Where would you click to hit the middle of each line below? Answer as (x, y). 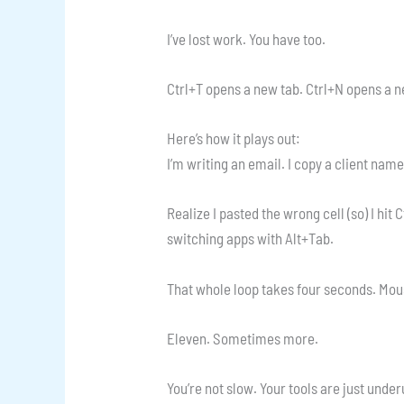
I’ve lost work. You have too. (247, 38)
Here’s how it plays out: (234, 138)
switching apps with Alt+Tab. (251, 239)
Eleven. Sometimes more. (243, 338)
